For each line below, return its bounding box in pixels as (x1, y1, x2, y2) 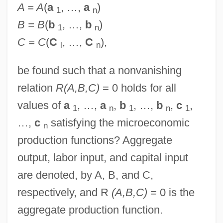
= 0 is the (147, 186, 195, 199)
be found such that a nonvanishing (17, 64, 182, 77)
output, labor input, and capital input (17, 151, 188, 164)
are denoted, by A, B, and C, (17, 168, 153, 181)
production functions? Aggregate (17, 133, 172, 146)
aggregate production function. (17, 203, 163, 216)
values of (17, 99, 64, 111)
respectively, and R (17, 186, 111, 199)
